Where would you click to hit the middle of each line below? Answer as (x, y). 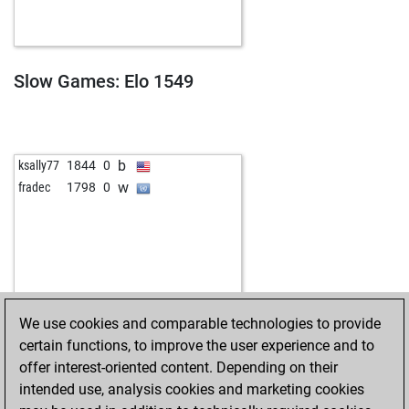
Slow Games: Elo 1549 (104, 81)
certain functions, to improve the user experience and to (197, 346)
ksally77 (39, 165)
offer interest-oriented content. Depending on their (178, 367)
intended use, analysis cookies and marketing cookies (192, 389)
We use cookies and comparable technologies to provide (200, 324)
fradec (34, 187)
